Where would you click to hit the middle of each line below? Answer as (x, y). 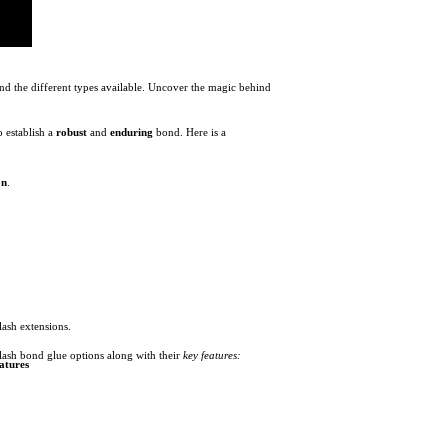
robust (71, 131)
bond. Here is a (189, 131)
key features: (212, 354)
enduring (131, 131)
